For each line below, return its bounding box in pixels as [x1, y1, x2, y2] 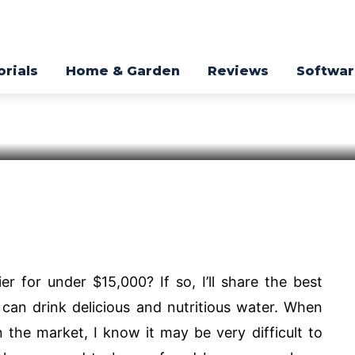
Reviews [208, 63, 269, 79]
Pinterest [32, 223, 71, 235]
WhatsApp [132, 223, 175, 235]
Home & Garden [66, 63, 180, 79]
